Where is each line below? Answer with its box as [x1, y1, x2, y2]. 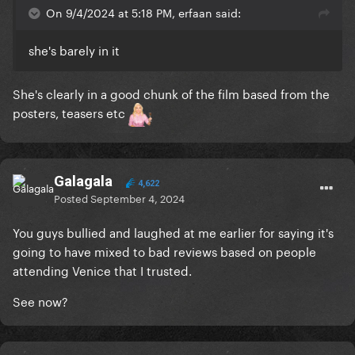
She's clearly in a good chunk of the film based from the [13, 83, 330, 103]
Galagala [54, 172, 113, 191]
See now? [13, 291, 68, 311]
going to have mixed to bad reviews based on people [13, 241, 316, 261]
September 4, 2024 [90, 189, 185, 206]
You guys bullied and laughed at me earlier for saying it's [13, 222, 334, 242]
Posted [54, 189, 90, 206]
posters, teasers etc [13, 102, 128, 122]
